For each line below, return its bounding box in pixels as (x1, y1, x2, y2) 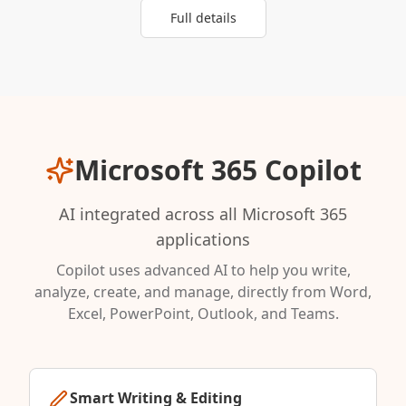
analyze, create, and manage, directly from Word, (34, 282, 372, 303)
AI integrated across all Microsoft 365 (59, 203, 347, 226)
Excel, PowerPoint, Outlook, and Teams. (67, 304, 339, 324)
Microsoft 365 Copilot (73, 151, 362, 189)
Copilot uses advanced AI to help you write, (55, 260, 351, 281)
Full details (169, 9, 237, 27)
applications (156, 228, 250, 251)
